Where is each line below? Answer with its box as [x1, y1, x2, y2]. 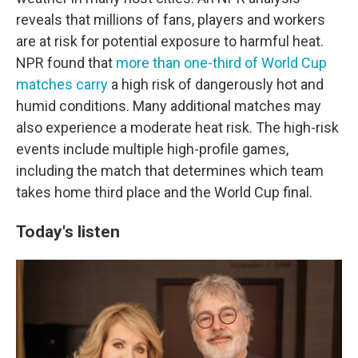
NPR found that [16, 54, 116, 72]
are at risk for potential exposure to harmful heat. [16, 33, 324, 50]
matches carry [16, 76, 108, 93]
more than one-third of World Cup [116, 54, 327, 72]
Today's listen [16, 221, 120, 242]
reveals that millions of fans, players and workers [16, 11, 325, 29]
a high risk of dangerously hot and [108, 76, 324, 93]
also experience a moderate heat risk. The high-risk [16, 119, 339, 137]
